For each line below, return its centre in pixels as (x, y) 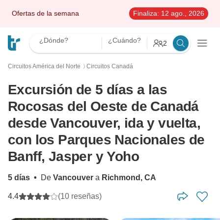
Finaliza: (146, 13)
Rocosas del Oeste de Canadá (103, 106)
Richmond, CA (129, 178)
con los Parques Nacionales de (106, 140)
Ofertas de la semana (45, 13)
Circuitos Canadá (110, 66)
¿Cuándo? (124, 40)
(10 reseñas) (80, 196)
